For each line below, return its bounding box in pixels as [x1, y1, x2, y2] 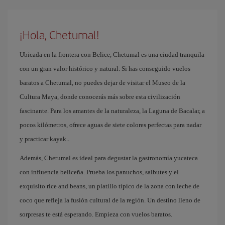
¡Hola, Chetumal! [20, 26, 99, 43]
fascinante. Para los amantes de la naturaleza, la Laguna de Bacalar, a [20, 106, 205, 115]
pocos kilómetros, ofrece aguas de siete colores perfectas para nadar [20, 121, 201, 129]
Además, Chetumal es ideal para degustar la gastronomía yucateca [20, 154, 198, 162]
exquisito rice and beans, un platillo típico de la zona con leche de [20, 182, 199, 190]
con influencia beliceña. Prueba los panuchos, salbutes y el [20, 168, 179, 176]
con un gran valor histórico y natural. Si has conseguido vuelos [20, 64, 190, 72]
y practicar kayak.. [20, 135, 69, 143]
